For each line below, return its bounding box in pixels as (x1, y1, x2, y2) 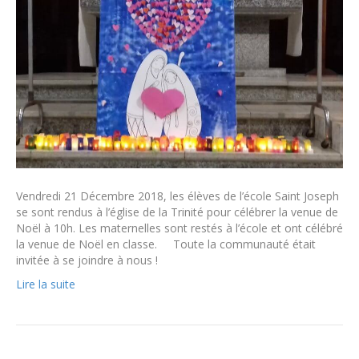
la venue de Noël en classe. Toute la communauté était (16, 236, 316, 252)
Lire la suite (16, 276, 75, 292)
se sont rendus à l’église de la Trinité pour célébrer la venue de (16, 204, 338, 220)
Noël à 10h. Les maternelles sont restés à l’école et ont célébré (16, 220, 343, 236)
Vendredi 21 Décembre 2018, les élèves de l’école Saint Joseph (16, 188, 339, 204)
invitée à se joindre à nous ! (16, 252, 158, 268)
